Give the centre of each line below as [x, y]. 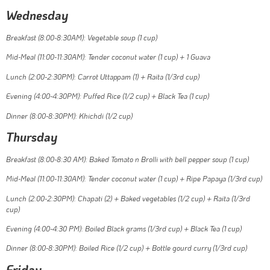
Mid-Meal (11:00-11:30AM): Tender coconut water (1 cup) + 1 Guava [108, 57]
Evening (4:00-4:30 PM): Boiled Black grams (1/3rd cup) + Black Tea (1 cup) [124, 229]
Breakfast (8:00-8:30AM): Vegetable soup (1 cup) [82, 37]
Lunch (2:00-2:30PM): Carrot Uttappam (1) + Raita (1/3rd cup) [103, 76]
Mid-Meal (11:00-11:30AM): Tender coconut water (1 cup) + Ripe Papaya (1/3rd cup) [134, 179]
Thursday [32, 137]
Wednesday [37, 15]
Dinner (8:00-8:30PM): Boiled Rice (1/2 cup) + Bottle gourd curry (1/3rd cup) [127, 248]
